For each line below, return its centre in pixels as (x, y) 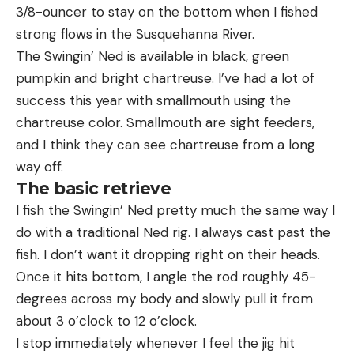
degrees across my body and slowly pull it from (164, 298)
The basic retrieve (93, 188)
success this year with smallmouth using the (153, 100)
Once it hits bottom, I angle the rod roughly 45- (166, 276)
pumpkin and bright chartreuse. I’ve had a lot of (165, 78)
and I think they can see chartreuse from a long (166, 144)
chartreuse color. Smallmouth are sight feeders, (165, 122)
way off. (40, 166)
